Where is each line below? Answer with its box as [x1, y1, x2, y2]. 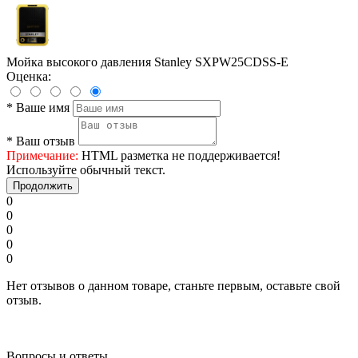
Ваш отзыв [16, 134, 75, 149]
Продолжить [13, 180, 73, 193]
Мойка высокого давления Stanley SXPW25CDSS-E [6, 55, 288, 70]
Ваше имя [16, 101, 70, 115]
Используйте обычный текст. [6, 163, 165, 177]
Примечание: [6, 149, 78, 163]
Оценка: [6, 70, 51, 84]
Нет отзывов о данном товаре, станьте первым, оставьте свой [6, 279, 340, 293]
